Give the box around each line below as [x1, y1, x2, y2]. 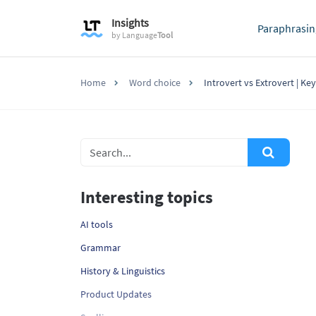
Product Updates [80, 288, 152, 300]
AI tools [80, 218, 113, 231]
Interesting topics [80, 186, 213, 208]
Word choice [129, 76, 181, 89]
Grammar [80, 241, 121, 254]
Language [121, 30, 157, 40]
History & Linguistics [80, 265, 165, 277]
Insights [111, 16, 149, 30]
